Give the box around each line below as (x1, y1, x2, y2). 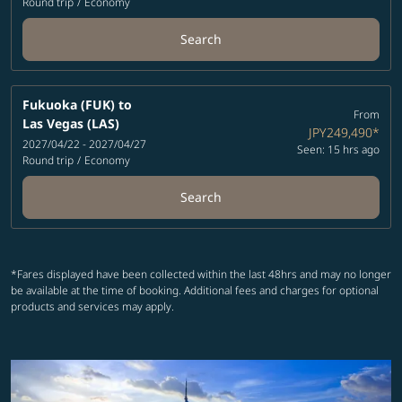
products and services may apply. (11, 299, 174, 314)
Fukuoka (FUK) (22, 96, 115, 113)
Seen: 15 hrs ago (296, 141, 380, 157)
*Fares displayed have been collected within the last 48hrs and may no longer (11, 267, 391, 282)
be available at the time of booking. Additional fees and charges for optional (11, 283, 379, 298)
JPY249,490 (308, 123, 372, 141)
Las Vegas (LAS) (22, 115, 119, 132)
